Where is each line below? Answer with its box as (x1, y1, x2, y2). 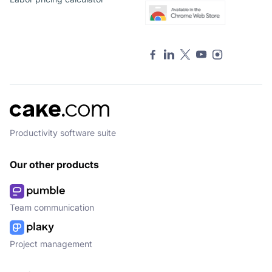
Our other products (10, 158, 99, 171)
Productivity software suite (10, 127, 116, 138)
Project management (10, 239, 92, 250)
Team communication (10, 202, 94, 213)
